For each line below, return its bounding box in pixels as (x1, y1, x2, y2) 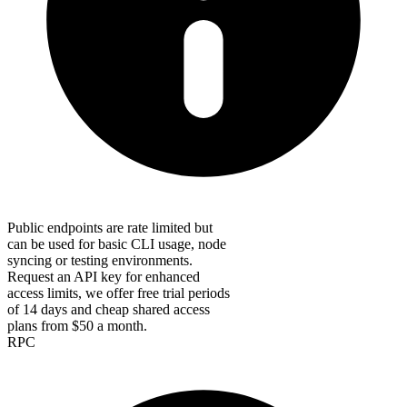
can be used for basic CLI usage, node (7, 236, 226, 253)
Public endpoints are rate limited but (7, 220, 213, 236)
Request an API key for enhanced (7, 269, 200, 285)
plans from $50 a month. (7, 318, 147, 334)
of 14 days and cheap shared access (7, 302, 210, 318)
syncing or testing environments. (7, 253, 193, 269)
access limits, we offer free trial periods (7, 285, 230, 302)
